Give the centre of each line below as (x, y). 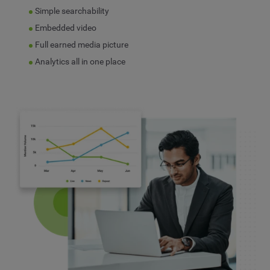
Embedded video (66, 27)
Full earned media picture (82, 44)
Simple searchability (72, 11)
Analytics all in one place (80, 61)
